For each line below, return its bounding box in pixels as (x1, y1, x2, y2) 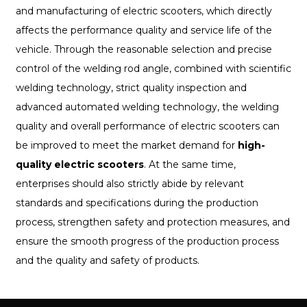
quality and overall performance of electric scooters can (15, 120, 280, 133)
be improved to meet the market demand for (15, 139, 238, 152)
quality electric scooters (15, 158, 144, 171)
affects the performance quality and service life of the (15, 24, 272, 37)
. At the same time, (143, 158, 236, 171)
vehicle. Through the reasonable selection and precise (15, 43, 272, 56)
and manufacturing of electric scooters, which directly (15, 5, 272, 18)
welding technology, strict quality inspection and (15, 82, 247, 95)
